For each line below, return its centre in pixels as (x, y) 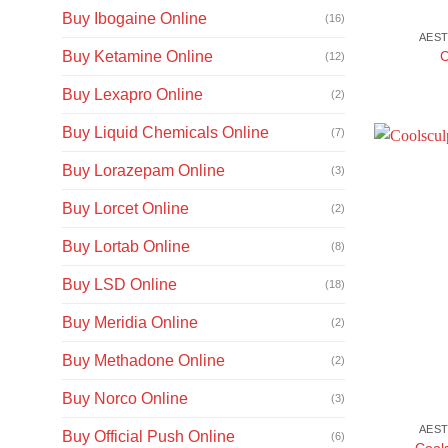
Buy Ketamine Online (137, 56)
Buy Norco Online (125, 398)
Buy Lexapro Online (132, 94)
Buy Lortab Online (126, 246)
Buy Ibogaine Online (134, 18)
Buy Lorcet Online (125, 208)
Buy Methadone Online (143, 360)
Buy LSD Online (119, 284)
